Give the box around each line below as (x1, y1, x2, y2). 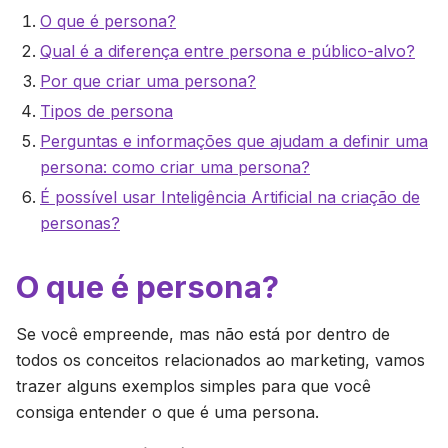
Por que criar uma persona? (40, 71, 256, 91)
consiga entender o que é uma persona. (16, 402, 319, 422)
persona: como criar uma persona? (40, 157, 310, 177)
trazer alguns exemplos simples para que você (16, 376, 371, 396)
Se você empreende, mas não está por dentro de (16, 324, 390, 344)
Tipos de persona (40, 101, 173, 121)
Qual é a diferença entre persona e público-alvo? (40, 41, 415, 61)
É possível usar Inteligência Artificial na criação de (40, 187, 420, 207)
